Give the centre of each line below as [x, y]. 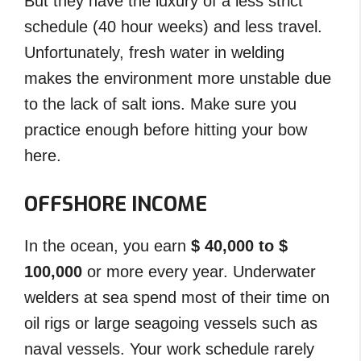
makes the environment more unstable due [178, 78]
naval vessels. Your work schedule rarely [169, 349]
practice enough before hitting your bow [166, 129]
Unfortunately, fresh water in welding [154, 52]
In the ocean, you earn [108, 245]
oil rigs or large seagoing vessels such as [171, 323]
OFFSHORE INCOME [116, 204]
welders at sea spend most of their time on [177, 297]
